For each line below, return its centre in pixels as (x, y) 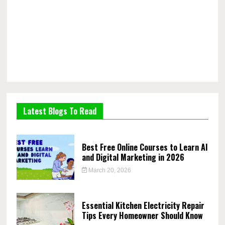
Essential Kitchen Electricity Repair (143, 205)
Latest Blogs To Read (60, 111)
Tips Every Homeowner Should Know (142, 215)
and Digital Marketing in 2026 (133, 157)
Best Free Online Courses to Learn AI (145, 147)
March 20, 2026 (109, 170)
